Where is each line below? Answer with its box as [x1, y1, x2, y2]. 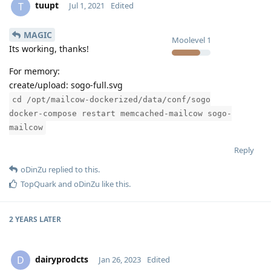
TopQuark [21, 178, 56, 190]
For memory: [9, 65, 60, 77]
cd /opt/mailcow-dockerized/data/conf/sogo [12, 95, 211, 105]
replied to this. [47, 164, 100, 175]
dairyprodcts [35, 253, 88, 266]
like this [100, 178, 129, 190]
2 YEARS [9, 214, 38, 225]
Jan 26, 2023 [98, 254, 141, 266]
